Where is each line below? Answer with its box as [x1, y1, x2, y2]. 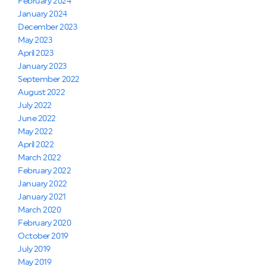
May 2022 [18, 128, 53, 137]
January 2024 [18, 10, 67, 19]
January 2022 [18, 180, 67, 189]
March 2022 [18, 154, 61, 163]
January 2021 [18, 193, 66, 202]
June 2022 [18, 115, 56, 123]
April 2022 [18, 141, 54, 150]
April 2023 [18, 49, 54, 58]
